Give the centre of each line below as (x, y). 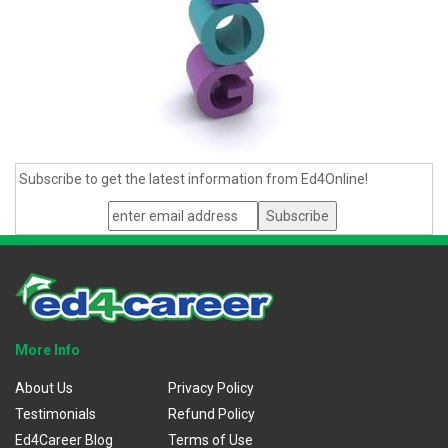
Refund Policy (212, 413)
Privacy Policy (211, 387)
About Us (44, 387)
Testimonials (55, 413)
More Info (47, 349)
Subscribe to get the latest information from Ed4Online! (193, 178)
